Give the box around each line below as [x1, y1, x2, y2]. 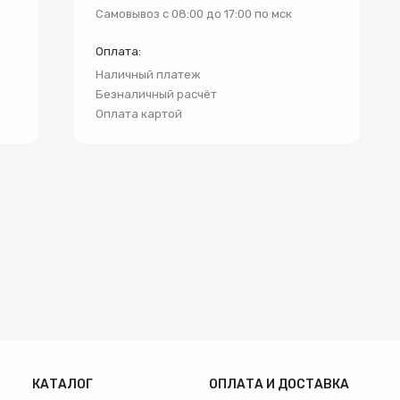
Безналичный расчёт [96, 87, 217, 101]
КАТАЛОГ [32, 377, 94, 392]
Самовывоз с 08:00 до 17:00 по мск [96, 7, 292, 21]
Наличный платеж [96, 68, 201, 81]
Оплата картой [96, 107, 182, 121]
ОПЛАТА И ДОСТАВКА [208, 377, 349, 392]
